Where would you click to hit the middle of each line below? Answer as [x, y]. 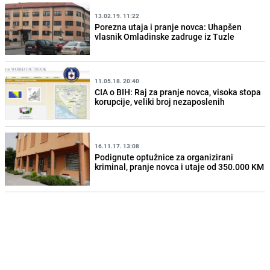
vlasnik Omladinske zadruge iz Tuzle [165, 36]
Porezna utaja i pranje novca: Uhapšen [168, 27]
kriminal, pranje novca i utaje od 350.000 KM [180, 167]
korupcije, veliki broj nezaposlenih [160, 101]
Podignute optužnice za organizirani [164, 157]
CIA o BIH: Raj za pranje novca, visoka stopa [178, 92]
